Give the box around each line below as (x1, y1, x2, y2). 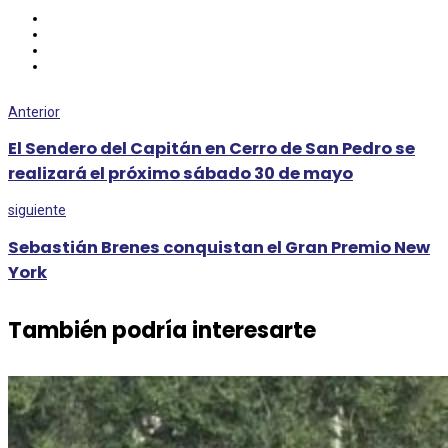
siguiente (8, 202, 66, 219)
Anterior (8, 103, 60, 120)
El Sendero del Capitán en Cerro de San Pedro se (8, 137, 415, 161)
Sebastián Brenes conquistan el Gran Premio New (8, 235, 430, 259)
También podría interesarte (8, 315, 316, 347)
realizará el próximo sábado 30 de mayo (8, 162, 353, 186)
